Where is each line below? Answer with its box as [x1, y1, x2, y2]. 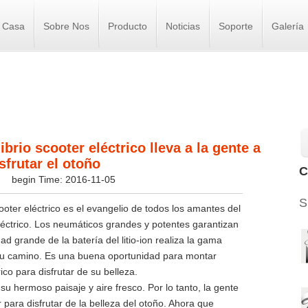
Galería [272, 21, 304, 32]
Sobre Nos [43, 21, 89, 32]
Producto [108, 21, 147, 32]
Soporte [219, 21, 253, 32]
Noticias [166, 21, 200, 32]
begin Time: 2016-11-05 [11, 174, 115, 185]
